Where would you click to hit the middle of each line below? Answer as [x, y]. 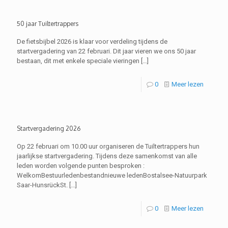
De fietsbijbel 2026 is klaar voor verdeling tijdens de [92, 41]
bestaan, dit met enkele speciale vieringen [78, 61]
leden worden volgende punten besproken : [81, 166]
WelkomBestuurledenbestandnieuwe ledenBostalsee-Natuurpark [112, 175]
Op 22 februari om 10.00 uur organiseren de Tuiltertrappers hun [108, 146]
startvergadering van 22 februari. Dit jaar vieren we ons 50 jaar [106, 51]
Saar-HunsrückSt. [42, 185]
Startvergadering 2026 [49, 129]
